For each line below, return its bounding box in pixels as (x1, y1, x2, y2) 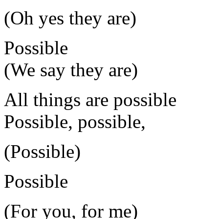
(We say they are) (4, 59, 138, 81)
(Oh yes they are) (4, 7, 136, 29)
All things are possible (4, 89, 176, 110)
